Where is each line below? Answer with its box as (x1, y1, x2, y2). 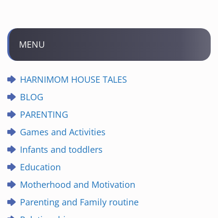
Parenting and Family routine (20, 196, 139, 208)
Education (20, 161, 61, 173)
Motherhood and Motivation (20, 179, 135, 190)
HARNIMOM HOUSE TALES (20, 73, 127, 85)
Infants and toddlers (20, 144, 103, 155)
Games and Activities (20, 126, 106, 138)
